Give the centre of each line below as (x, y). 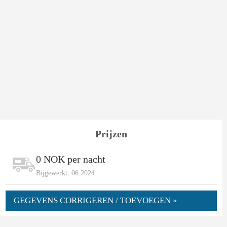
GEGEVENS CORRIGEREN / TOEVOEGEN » (95, 200)
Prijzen (111, 134)
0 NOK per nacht (70, 159)
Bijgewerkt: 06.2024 (65, 173)
